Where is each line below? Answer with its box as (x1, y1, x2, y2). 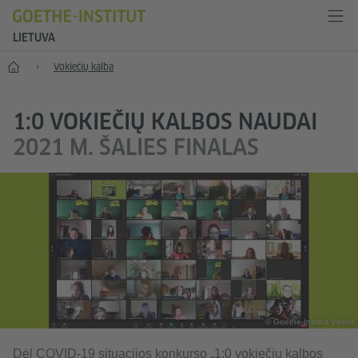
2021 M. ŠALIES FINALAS (13, 133, 259, 160)
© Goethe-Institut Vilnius (265, 317, 355, 327)
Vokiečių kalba (54, 61, 113, 73)
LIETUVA (13, 31, 55, 44)
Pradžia (5, 58, 42, 73)
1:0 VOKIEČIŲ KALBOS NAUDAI (13, 108, 317, 134)
